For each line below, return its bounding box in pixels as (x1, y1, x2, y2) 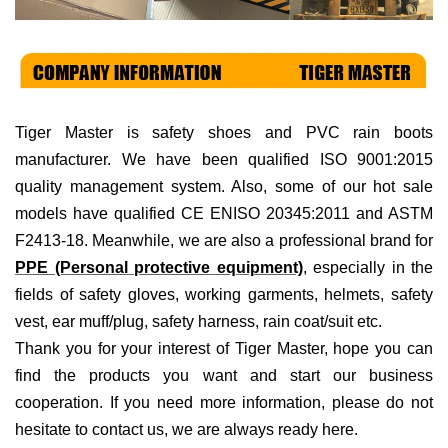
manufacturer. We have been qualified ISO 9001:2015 (15, 151, 433, 169)
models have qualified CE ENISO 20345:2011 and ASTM (15, 205, 433, 223)
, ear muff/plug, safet (44, 313, 186, 331)
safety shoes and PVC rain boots (152, 124, 433, 142)
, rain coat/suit (255, 313, 353, 331)
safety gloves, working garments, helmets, (79, 286, 392, 304)
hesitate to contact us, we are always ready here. (15, 421, 358, 439)
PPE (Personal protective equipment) (15, 259, 303, 277)
